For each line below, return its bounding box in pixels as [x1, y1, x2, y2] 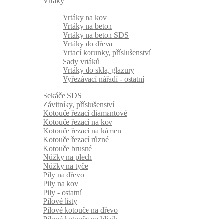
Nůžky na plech [43, 153, 92, 162]
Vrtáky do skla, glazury [63, 66, 134, 75]
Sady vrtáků [63, 57, 100, 66]
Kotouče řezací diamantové [43, 109, 127, 118]
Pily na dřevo [43, 171, 84, 179]
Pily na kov [43, 179, 78, 188]
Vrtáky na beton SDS [63, 31, 129, 40]
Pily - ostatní [43, 188, 82, 197]
